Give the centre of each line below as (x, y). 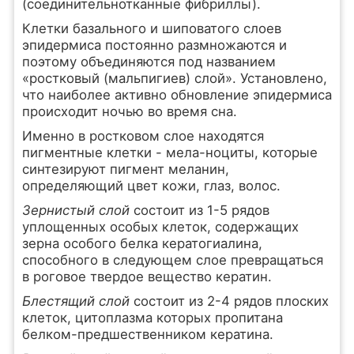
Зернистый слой (77, 210)
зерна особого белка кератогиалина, (142, 243)
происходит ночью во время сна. (129, 111)
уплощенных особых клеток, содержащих (160, 227)
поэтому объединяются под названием (149, 62)
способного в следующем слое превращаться (172, 260)
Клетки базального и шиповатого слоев (151, 28)
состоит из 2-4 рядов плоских (231, 301)
